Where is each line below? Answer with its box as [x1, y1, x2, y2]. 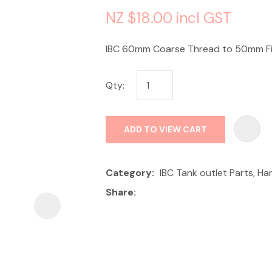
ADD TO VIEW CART [124, 123, 207, 135]
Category [106, 166, 152, 179]
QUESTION [154, 114, 200, 127]
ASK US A [157, 101, 197, 114]
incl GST [176, 8, 231, 27]
